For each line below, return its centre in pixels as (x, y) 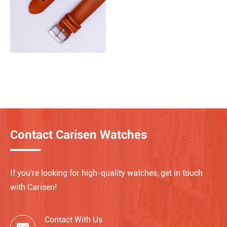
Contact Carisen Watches (79, 135)
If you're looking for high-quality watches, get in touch (106, 173)
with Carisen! (33, 187)
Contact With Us (73, 220)
